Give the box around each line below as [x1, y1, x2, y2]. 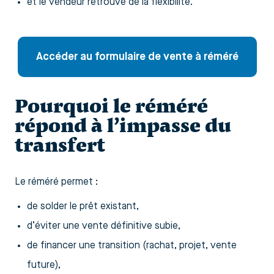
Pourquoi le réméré [15, 93, 208, 119]
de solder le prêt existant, [27, 201, 139, 212]
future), [27, 260, 61, 270]
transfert [15, 132, 105, 158]
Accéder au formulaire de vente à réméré [35, 51, 239, 62]
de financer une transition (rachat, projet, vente [27, 240, 237, 251]
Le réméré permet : [15, 177, 98, 187]
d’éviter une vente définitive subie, [27, 221, 180, 231]
